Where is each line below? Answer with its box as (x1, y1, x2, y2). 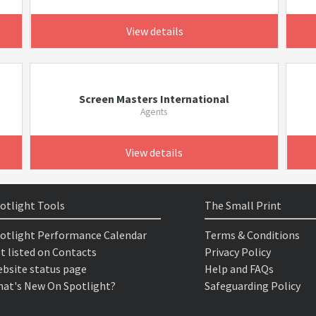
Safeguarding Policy (204, 279, 300, 293)
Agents (140, 106, 168, 118)
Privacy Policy (204, 245, 271, 259)
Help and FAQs (204, 262, 274, 276)
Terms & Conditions (204, 228, 300, 242)
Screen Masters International (78, 92, 229, 106)
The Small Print (204, 198, 281, 212)
